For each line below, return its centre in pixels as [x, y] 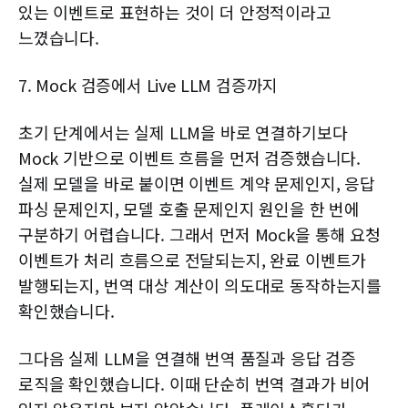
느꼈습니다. [59, 38]
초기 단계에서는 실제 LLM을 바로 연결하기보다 [183, 133]
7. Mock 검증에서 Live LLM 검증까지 [148, 85]
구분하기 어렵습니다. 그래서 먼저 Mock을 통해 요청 [199, 235]
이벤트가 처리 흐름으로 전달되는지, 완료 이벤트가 [193, 260]
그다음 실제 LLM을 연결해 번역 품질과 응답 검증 [187, 358]
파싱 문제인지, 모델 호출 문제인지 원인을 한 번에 [189, 209]
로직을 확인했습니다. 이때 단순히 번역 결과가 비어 [194, 384]
